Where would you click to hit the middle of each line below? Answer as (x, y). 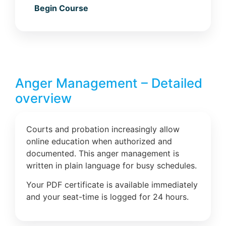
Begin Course (61, 8)
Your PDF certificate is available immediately (112, 184)
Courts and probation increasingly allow (103, 129)
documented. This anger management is (103, 153)
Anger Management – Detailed (109, 83)
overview (43, 98)
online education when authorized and (99, 141)
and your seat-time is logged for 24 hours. (107, 196)
